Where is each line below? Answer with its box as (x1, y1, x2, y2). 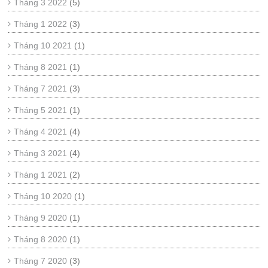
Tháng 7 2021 (14, 84, 68, 93)
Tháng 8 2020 (14, 234, 68, 244)
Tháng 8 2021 (14, 62, 68, 72)
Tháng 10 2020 (14, 191, 72, 201)
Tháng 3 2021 (14, 148, 68, 158)
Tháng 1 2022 (14, 19, 68, 29)
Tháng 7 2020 (14, 256, 68, 266)
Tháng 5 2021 (14, 105, 68, 115)
